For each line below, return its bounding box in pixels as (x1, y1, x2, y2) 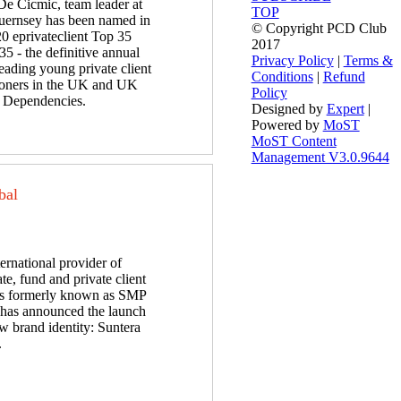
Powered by (251, 117, 323, 133)
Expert (326, 101, 364, 117)
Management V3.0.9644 (251, 149, 389, 166)
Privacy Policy (251, 53, 334, 69)
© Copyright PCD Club (251, 21, 387, 37)
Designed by (251, 101, 327, 117)
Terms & (343, 53, 393, 69)
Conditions (251, 69, 313, 85)
